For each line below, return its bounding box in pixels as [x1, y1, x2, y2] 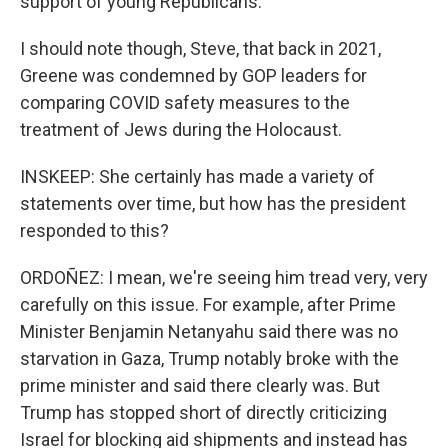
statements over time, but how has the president [20, 193, 406, 214]
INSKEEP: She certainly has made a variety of [20, 166, 375, 187]
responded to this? [20, 220, 169, 241]
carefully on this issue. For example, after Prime [20, 294, 396, 315]
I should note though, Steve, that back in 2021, [20, 38, 381, 59]
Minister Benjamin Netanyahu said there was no [20, 321, 398, 342]
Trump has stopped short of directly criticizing [20, 402, 387, 423]
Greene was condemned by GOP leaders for [20, 65, 367, 86]
